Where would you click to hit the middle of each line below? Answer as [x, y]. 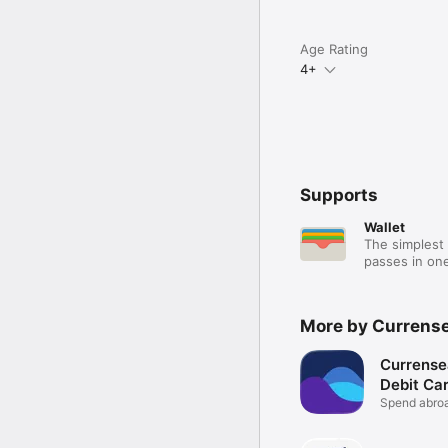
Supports [339, 195]
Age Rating [334, 49]
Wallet [384, 227]
